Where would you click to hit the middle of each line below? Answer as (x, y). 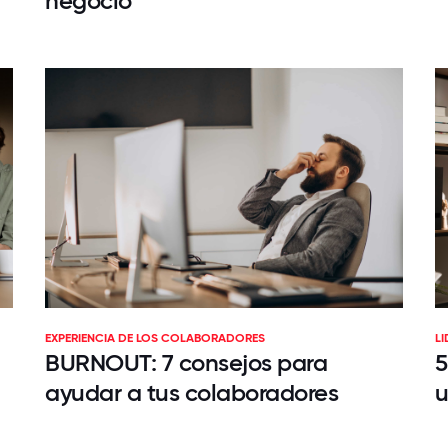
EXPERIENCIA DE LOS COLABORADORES (154, 338)
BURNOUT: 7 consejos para (186, 362)
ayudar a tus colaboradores (191, 392)
